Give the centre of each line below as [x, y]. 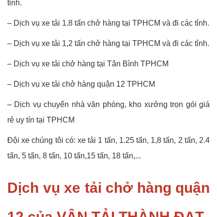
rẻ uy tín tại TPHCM [41, 120]
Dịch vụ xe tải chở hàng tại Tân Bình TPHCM [91, 64]
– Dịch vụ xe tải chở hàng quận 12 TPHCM [82, 84]
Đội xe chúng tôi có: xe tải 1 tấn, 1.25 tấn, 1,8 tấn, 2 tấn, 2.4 [108, 140]
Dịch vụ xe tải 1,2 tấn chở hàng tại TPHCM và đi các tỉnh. [111, 44]
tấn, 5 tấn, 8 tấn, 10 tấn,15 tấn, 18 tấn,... [74, 156]
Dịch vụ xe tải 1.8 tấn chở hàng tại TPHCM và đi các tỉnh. [111, 23]
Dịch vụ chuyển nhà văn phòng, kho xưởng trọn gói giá [112, 105]
